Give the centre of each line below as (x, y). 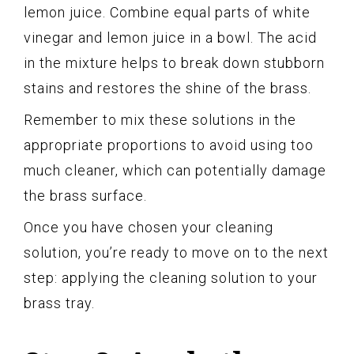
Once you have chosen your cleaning (149, 228)
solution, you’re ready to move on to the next (176, 253)
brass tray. (59, 303)
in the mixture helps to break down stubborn (174, 63)
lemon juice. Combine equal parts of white (167, 13)
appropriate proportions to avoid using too (169, 145)
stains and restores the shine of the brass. (168, 88)
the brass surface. (85, 196)
